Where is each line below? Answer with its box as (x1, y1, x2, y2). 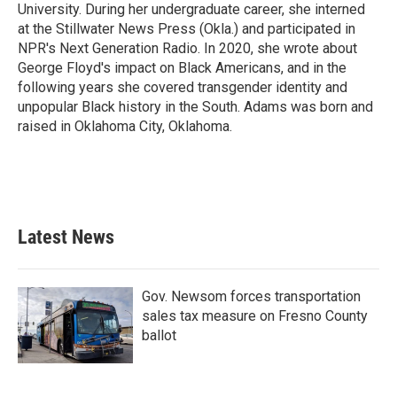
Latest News (18, 225, 114, 248)
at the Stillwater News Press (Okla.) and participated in (18, 19, 355, 37)
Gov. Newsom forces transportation (142, 287, 361, 305)
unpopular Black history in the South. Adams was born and (18, 97, 373, 115)
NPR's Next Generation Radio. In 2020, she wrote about (18, 39, 357, 57)
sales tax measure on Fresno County (142, 307, 368, 324)
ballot (142, 326, 176, 344)
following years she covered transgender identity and (18, 78, 347, 96)
